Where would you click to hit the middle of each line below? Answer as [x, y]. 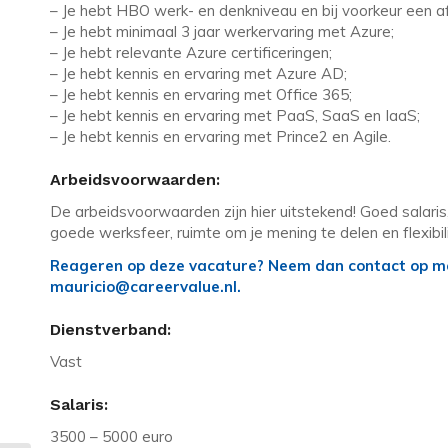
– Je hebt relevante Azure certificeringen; [191, 52]
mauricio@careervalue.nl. [145, 287]
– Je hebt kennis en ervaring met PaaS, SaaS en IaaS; [235, 115]
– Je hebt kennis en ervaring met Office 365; [201, 94]
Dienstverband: [110, 330]
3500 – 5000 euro [111, 436]
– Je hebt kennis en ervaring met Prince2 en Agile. [224, 136]
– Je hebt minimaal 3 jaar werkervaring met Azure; [224, 31]
